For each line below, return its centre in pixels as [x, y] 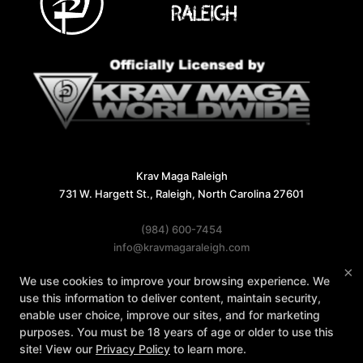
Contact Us [242, 334]
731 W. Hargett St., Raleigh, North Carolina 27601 [181, 193]
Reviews [91, 334]
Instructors [163, 334]
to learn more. [208, 349]
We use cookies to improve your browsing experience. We [175, 281]
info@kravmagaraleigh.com [181, 247]
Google [207, 299]
